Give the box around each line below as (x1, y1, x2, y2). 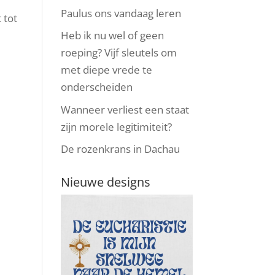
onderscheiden (60, 80, 133, 94)
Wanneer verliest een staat (60, 102, 189, 117)
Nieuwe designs (60, 174, 150, 190)
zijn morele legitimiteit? (60, 119, 172, 134)
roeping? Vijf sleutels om (60, 45, 177, 60)
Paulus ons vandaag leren (60, 6, 181, 20)
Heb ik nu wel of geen (60, 28, 164, 42)
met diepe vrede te (60, 63, 152, 77)
